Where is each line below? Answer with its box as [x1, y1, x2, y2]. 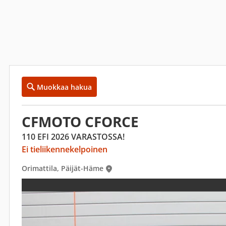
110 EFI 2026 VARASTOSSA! [22, 131, 125, 142]
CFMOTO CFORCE [22, 112, 139, 131]
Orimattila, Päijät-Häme [22, 163, 103, 173]
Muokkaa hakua [37, 82, 92, 92]
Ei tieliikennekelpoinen [22, 144, 107, 155]
